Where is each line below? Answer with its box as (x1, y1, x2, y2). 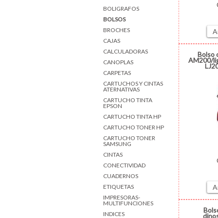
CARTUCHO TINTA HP (103, 112, 161, 120)
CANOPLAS (103, 58, 133, 66)
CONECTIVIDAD (103, 161, 145, 169)
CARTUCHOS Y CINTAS (103, 79, 163, 87)
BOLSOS (103, 15, 126, 23)
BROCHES (103, 26, 130, 34)
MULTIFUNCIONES (103, 199, 153, 207)
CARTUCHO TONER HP (103, 123, 164, 131)
